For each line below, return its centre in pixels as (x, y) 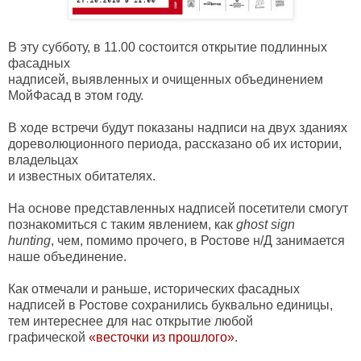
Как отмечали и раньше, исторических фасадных (154, 289)
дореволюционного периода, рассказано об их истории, (175, 144)
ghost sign (266, 225)
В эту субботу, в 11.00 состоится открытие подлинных (168, 48)
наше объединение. (67, 257)
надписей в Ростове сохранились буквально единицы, (170, 305)
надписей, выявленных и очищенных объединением (166, 80)
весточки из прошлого (162, 338)
